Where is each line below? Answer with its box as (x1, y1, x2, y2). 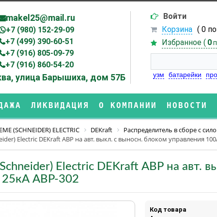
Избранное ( (161, 38, 206, 47)
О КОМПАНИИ (99, 101, 157, 110)
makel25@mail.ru (5, 13, 75, 23)
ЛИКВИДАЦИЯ (31, 101, 89, 110)
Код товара (149, 205, 186, 213)
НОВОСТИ (167, 101, 207, 110)
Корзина (161, 25, 192, 34)
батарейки (168, 71, 201, 78)
